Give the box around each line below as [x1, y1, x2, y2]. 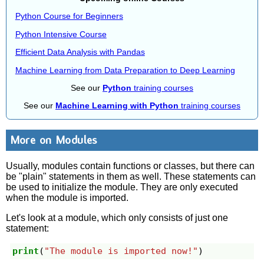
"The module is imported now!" [44, 246, 199, 257]
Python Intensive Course [15, 29, 107, 39]
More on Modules [9, 133, 97, 147]
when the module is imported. [6, 192, 129, 203]
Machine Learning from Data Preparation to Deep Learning [15, 65, 235, 75]
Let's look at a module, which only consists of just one [6, 212, 229, 223]
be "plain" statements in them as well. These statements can [6, 171, 256, 181]
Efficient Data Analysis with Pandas [15, 47, 145, 57]
